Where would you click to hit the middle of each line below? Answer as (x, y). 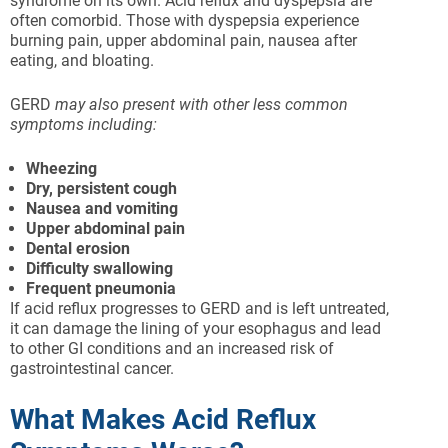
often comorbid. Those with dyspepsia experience (184, 21)
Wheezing (61, 169)
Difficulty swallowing (99, 269)
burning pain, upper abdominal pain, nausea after (183, 41)
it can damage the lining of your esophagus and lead (195, 329)
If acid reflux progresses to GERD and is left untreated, (199, 309)
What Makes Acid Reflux (163, 420)
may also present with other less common (201, 105)
